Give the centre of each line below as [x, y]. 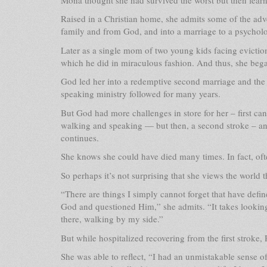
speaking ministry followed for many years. [141, 94]
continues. [80, 137]
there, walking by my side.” [112, 219]
